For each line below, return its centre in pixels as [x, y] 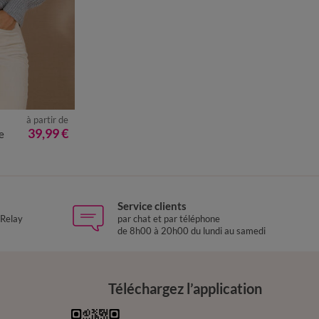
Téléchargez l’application [185, 289]
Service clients [152, 205]
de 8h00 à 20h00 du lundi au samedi [191, 230]
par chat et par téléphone [168, 218]
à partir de [47, 119]
